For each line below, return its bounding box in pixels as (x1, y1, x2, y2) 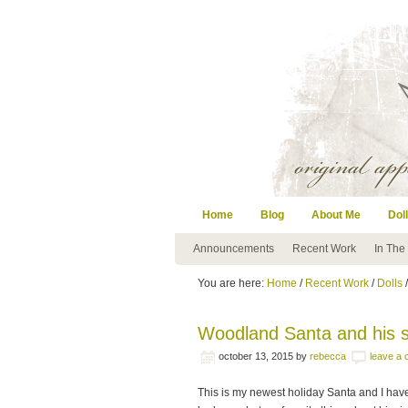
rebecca (310, 351, 346, 362)
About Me (311, 209, 361, 221)
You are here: (198, 277, 267, 290)
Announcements (193, 242, 274, 255)
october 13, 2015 (219, 351, 293, 362)
